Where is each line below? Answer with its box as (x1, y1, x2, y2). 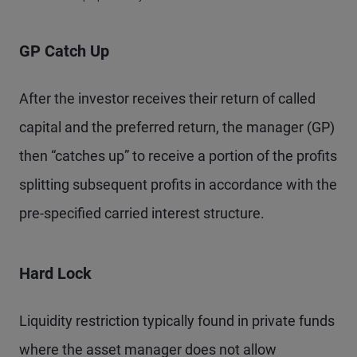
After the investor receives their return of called (19, 90, 316, 108)
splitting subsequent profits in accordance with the (19, 176, 337, 194)
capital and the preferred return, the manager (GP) (19, 119, 335, 136)
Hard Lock (19, 264, 92, 284)
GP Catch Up (19, 41, 109, 61)
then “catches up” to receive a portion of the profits (19, 147, 337, 165)
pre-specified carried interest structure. (19, 205, 265, 222)
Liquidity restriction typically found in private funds (19, 312, 335, 330)
